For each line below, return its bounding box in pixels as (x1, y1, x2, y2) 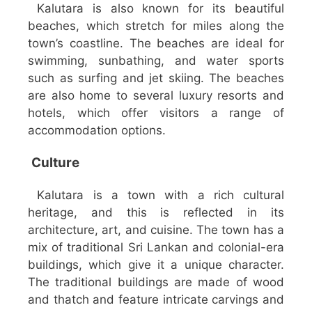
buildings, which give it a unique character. (28, 258, 284, 272)
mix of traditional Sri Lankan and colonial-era (28, 240, 284, 255)
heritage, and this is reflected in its (28, 205, 284, 220)
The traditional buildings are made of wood (28, 275, 284, 290)
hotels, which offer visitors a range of (28, 106, 284, 120)
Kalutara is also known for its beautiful (28, 1, 284, 16)
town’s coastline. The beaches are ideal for (28, 36, 284, 51)
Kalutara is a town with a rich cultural (28, 188, 284, 203)
